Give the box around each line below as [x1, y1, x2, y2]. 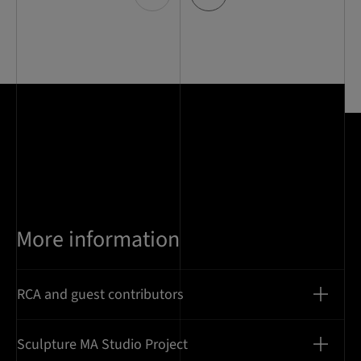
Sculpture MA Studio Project [17, 334, 188, 355]
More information [16, 222, 180, 255]
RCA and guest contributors [17, 284, 184, 305]
